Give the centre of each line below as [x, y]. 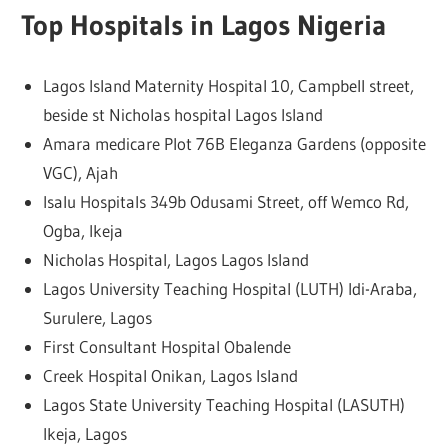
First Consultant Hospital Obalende [166, 346]
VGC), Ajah [80, 172]
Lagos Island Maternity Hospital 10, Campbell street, [228, 85]
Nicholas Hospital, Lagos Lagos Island [175, 259]
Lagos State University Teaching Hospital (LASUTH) [223, 404]
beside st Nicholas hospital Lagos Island [182, 114]
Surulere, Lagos [97, 317]
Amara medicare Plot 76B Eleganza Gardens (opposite [234, 143]
